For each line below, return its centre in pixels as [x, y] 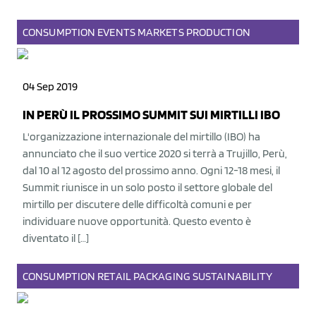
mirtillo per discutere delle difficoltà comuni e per [137, 204]
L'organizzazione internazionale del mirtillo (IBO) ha [141, 136]
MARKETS [160, 32]
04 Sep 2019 [50, 86]
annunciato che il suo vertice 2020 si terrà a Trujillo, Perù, [155, 153]
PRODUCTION [218, 32]
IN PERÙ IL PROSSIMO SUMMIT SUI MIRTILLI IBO [151, 115]
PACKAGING [162, 276]
